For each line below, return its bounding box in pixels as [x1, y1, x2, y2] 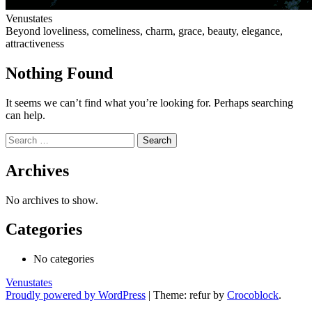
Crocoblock [227, 289, 279, 302]
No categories [33, 253, 94, 265]
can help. [6, 109, 45, 121]
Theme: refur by [153, 289, 227, 302]
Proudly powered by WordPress [6, 289, 146, 302]
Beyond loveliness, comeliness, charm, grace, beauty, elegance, [6, 24, 283, 37]
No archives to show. [6, 194, 98, 206]
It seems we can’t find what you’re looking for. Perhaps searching [6, 96, 293, 109]
